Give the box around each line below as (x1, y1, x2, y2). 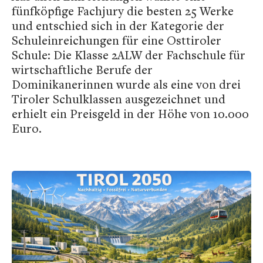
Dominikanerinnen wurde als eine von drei (12, 76, 241, 92)
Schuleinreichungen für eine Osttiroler (12, 32, 221, 48)
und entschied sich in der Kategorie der (12, 18, 224, 33)
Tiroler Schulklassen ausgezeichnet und (12, 91, 225, 107)
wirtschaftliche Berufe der (12, 62, 153, 77)
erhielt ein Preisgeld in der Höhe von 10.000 (12, 106, 249, 122)
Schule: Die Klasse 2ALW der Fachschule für (12, 47, 245, 63)
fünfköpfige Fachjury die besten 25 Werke (12, 3, 234, 19)
